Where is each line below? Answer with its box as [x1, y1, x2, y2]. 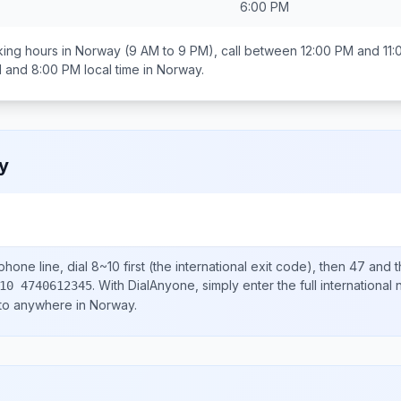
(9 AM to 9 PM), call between [121, 43, 301, 58]
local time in [81, 62, 157, 77]
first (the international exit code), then [120, 259, 349, 274]
